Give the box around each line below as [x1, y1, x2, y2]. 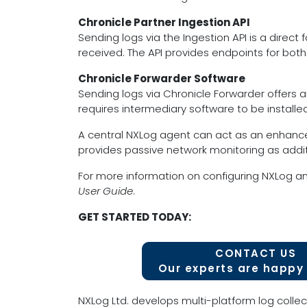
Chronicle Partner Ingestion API [78, 15, 250, 29]
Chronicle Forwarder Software [78, 71, 245, 86]
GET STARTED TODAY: [78, 210, 191, 224]
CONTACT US [215, 246, 296, 260]
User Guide [78, 184, 133, 198]
